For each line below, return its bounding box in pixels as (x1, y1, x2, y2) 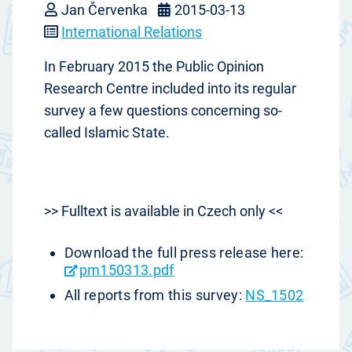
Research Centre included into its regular (44, 80, 296, 97)
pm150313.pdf (79, 262, 174, 279)
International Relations (61, 24, 202, 41)
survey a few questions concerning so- (44, 102, 282, 119)
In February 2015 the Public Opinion (44, 58, 264, 75)
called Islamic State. (44, 124, 170, 141)
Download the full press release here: (64, 244, 304, 262)
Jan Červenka (58, 2, 151, 19)
